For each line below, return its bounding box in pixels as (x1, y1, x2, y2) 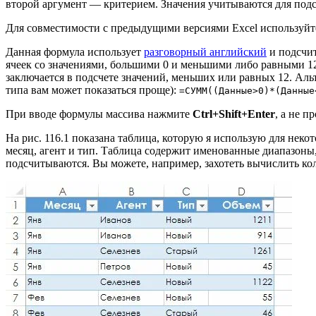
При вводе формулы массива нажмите (6, 108, 193, 121)
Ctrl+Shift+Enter (193, 108, 275, 121)
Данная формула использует (6, 46, 144, 59)
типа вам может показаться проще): (6, 84, 179, 97)
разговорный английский (144, 46, 267, 59)
